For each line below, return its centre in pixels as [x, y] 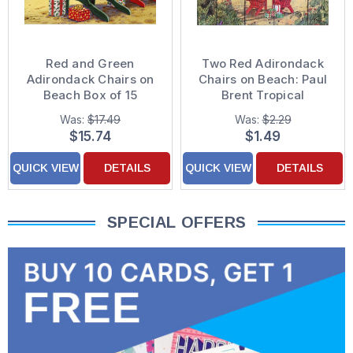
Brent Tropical [263, 95]
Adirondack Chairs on [90, 80]
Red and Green [90, 64]
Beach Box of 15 [90, 95]
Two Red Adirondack [263, 64]
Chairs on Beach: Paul [263, 80]
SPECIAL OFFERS [176, 223]
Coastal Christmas [90, 111]
